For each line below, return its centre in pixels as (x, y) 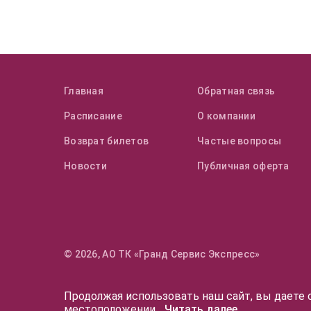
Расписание (93, 116)
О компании (227, 116)
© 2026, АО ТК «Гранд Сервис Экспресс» (162, 254)
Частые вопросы (239, 141)
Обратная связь (236, 91)
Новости (85, 166)
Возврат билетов (107, 141)
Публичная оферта (243, 166)
